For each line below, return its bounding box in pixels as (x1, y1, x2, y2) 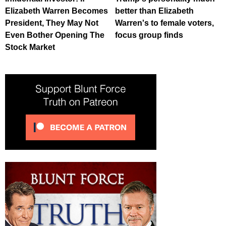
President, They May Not (5, 19, 98, 28)
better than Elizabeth (115, 7, 194, 16)
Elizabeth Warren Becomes (5, 7, 108, 16)
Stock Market (5, 43, 55, 52)
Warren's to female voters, (115, 19, 214, 28)
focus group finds (115, 31, 184, 40)
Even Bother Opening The (5, 31, 104, 40)
